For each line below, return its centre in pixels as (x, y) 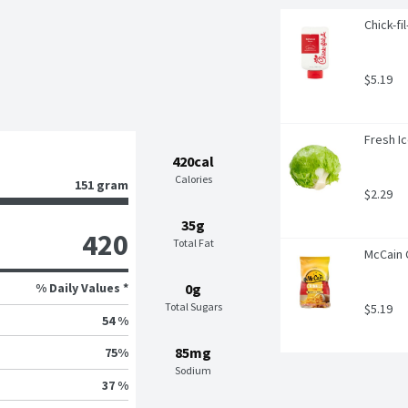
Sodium (194, 371)
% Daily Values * (82, 288)
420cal (194, 162)
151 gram (101, 185)
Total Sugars (193, 307)
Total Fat (193, 243)
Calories (193, 179)
